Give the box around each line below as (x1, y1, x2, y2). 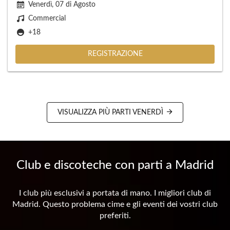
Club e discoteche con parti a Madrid (16, 159, 214, 171)
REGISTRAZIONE (87, 50, 143, 57)
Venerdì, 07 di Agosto (28, 1, 95, 8)
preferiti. (99, 212, 131, 220)
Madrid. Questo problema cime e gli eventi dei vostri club (12, 200, 218, 208)
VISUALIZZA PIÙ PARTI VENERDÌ (57, 109, 165, 116)
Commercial (28, 15, 66, 22)
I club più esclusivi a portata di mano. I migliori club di (19, 189, 211, 197)
